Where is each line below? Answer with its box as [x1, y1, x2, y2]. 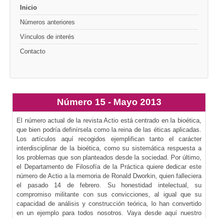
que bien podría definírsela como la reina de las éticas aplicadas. [17, 126, 201, 134]
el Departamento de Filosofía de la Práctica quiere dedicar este [17, 163, 201, 171]
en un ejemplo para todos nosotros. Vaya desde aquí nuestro [17, 209, 201, 217]
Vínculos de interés [20, 33, 74, 41]
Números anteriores [20, 18, 75, 26]
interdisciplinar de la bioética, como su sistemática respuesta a [17, 145, 201, 152]
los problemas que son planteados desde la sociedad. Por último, [17, 154, 201, 162]
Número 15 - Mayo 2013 [56, 97, 162, 108]
